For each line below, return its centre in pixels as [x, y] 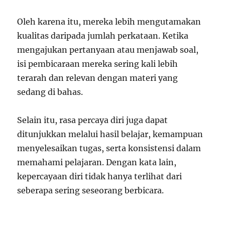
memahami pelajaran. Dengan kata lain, [97, 162]
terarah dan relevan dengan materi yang [98, 78]
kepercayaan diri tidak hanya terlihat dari [100, 176]
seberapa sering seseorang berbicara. [91, 190]
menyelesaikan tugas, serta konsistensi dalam [109, 148]
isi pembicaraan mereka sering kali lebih [98, 64]
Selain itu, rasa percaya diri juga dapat [93, 120]
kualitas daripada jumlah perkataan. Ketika [103, 35]
